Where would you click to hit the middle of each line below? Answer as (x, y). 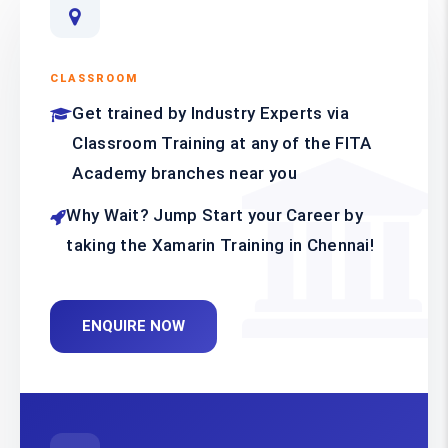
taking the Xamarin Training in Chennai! (220, 245)
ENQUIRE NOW (133, 326)
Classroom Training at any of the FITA (222, 143)
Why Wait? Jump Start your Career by (214, 215)
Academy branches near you (184, 173)
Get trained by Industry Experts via (210, 113)
